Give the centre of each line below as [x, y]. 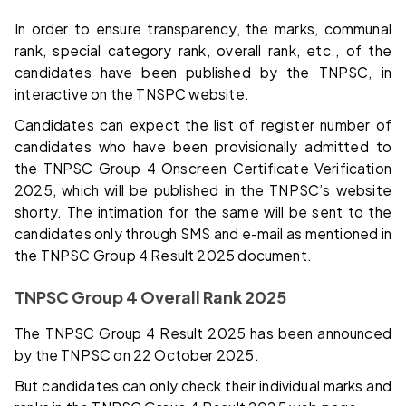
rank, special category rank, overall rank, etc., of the [203, 51]
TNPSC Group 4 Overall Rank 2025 [150, 297]
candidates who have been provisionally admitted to [203, 147]
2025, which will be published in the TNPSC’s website [203, 190]
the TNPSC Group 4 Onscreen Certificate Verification [203, 169]
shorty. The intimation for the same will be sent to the [203, 212]
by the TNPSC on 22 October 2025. [137, 355]
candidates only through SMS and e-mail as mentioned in [203, 234]
